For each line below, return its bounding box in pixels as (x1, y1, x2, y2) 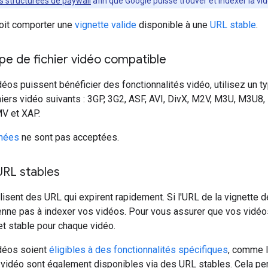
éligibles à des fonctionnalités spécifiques (49, 244, 228, 256)
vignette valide (75, 19, 136, 31)
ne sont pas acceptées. (19, 132, 119, 144)
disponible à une (136, 19, 210, 31)
